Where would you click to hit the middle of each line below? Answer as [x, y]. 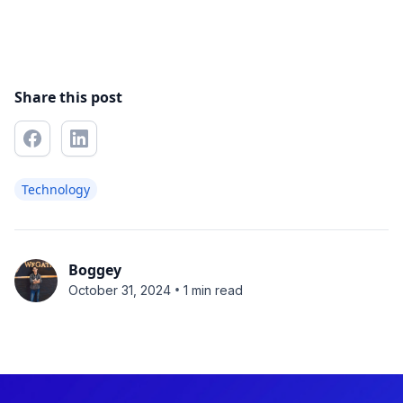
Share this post [68, 97]
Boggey [95, 270]
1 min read [213, 290]
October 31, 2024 [120, 290]
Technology [56, 189]
